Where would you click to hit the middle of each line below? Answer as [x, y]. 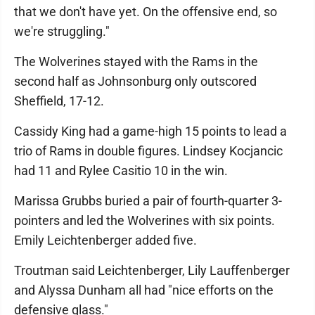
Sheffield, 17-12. [59, 101]
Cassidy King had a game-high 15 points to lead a [150, 131]
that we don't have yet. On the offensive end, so [146, 11]
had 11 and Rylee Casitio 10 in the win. [121, 170]
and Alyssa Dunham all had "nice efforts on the [144, 290]
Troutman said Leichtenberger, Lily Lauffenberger [152, 270]
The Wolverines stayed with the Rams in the [136, 61]
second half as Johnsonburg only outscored [135, 81]
